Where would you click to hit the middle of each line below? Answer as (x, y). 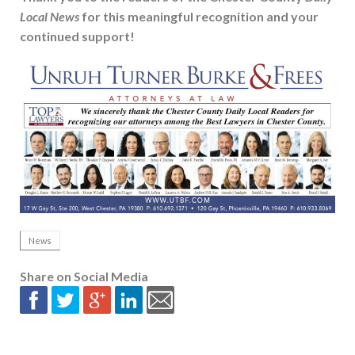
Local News (50, 17)
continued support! (77, 36)
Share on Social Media (84, 277)
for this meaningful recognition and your (199, 17)
